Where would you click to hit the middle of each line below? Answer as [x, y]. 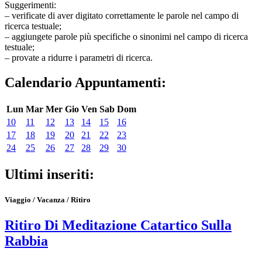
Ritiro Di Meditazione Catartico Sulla [118, 225]
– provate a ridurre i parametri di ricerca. [79, 58]
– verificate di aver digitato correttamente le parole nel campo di [122, 15]
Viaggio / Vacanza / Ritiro [48, 199]
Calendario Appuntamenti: [85, 82]
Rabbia [26, 241]
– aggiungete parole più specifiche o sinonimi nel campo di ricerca [126, 37]
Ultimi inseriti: [49, 174]
